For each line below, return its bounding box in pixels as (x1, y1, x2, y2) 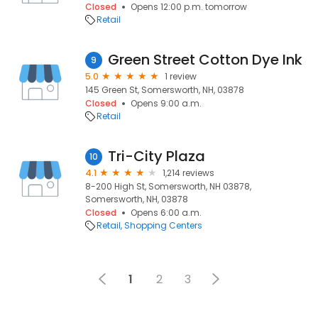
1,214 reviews (163, 167, 214, 179)
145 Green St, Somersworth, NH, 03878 (85, 84, 244, 96)
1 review (165, 70, 197, 82)
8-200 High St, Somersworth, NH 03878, (85, 180, 251, 192)
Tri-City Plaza (108, 146, 205, 166)
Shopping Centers (124, 219, 202, 231)
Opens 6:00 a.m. (131, 207, 202, 219)
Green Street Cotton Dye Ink (108, 50, 302, 70)
